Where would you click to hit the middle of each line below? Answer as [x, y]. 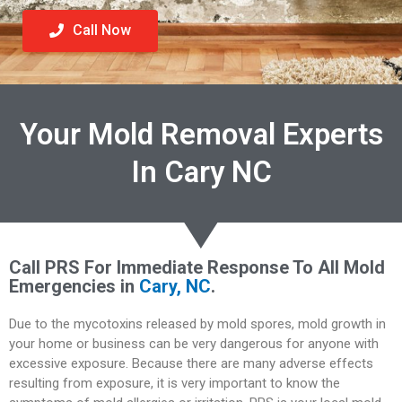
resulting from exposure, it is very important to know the [175, 383]
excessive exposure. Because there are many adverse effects [191, 363]
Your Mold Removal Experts [201, 134]
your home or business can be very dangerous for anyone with [194, 343]
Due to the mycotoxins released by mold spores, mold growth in [197, 323]
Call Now [102, 30]
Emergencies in [74, 286]
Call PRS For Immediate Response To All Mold [197, 267]
